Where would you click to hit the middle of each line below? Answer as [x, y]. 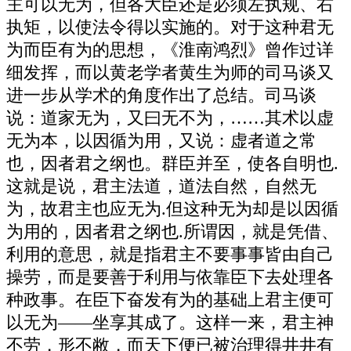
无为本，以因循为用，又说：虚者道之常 [161, 141]
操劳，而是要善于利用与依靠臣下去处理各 [170, 277]
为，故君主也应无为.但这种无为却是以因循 [172, 209]
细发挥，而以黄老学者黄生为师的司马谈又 [170, 72]
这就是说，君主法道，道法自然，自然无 [161, 186]
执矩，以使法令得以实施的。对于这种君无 [170, 27]
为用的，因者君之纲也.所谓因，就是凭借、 [172, 232]
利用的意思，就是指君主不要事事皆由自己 [170, 254]
